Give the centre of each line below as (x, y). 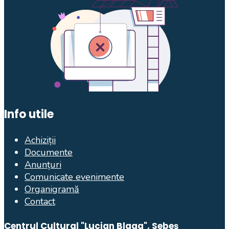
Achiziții (40, 140)
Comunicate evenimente (74, 177)
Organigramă (52, 189)
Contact (40, 201)
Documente (49, 152)
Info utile (29, 114)
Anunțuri (43, 165)
